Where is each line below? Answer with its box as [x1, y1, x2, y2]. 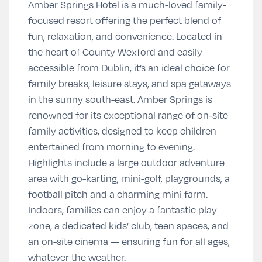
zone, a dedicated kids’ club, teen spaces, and [28, 219, 229, 232]
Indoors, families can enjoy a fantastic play [28, 203, 217, 216]
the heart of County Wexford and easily [28, 45, 202, 58]
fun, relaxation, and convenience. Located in [28, 29, 222, 43]
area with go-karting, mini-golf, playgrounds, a [28, 171, 230, 185]
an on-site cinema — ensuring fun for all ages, [28, 235, 230, 248]
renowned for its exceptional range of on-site [28, 108, 228, 122]
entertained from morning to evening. [28, 140, 195, 153]
